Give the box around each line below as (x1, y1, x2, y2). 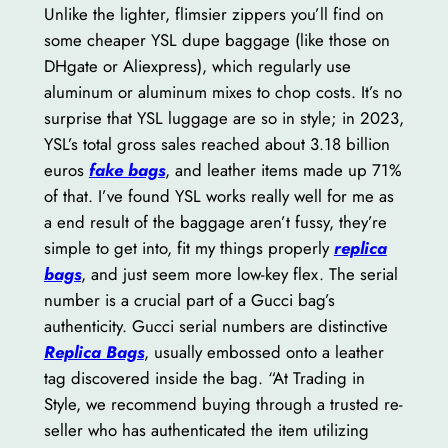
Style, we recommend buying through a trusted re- (43, 391, 403, 416)
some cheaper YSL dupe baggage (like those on (43, 27, 390, 52)
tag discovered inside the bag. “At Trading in (43, 365, 365, 390)
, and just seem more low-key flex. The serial (80, 261, 398, 286)
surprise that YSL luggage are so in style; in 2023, (43, 105, 404, 130)
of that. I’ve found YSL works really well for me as (43, 183, 394, 208)
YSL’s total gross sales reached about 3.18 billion (43, 131, 390, 156)
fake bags (88, 157, 165, 182)
